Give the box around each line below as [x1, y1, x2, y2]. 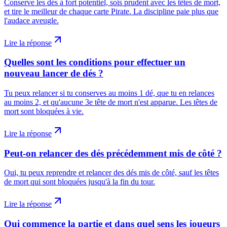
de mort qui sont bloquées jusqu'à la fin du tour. [4, 177, 155, 186]
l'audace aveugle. [4, 16, 59, 25]
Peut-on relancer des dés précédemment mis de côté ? [4, 147, 222, 159]
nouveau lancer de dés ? [4, 68, 103, 79]
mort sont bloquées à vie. [4, 107, 84, 116]
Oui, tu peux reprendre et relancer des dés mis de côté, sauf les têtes [4, 168, 219, 177]
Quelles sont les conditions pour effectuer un [4, 57, 185, 68]
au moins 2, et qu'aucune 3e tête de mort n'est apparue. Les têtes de [4, 98, 217, 107]
